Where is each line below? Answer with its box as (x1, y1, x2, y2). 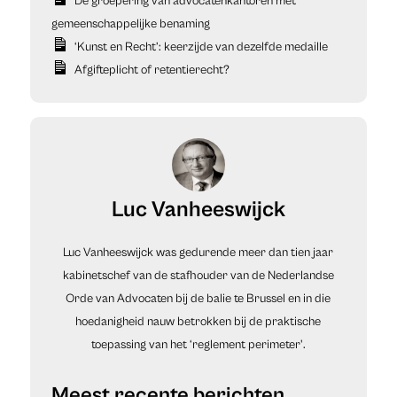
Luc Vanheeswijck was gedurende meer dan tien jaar (63, 245, 334, 260)
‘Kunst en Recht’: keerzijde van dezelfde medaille (74, 39, 328, 54)
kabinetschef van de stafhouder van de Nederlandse (62, 268, 334, 283)
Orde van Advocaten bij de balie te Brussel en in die (66, 291, 331, 306)
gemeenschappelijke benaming (51, 16, 210, 31)
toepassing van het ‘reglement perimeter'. (90, 337, 306, 352)
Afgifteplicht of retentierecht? (74, 62, 230, 77)
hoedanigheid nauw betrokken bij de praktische (75, 314, 322, 329)
